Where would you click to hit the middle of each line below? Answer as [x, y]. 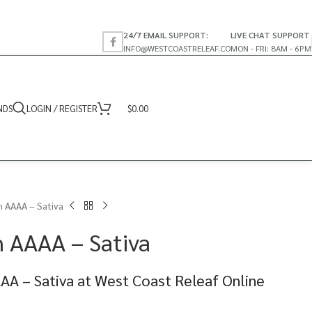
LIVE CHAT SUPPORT [270, 34]
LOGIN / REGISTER [62, 108]
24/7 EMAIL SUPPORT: [166, 34]
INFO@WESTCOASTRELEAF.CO [177, 48]
